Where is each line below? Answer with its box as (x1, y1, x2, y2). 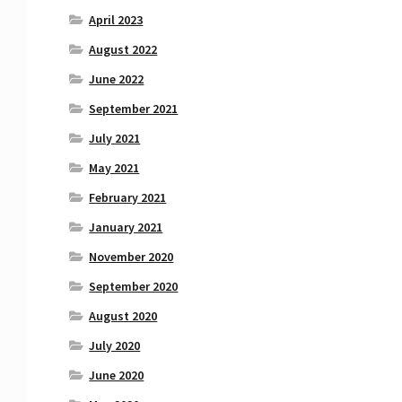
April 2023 (89, 12, 144, 29)
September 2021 (89, 100, 179, 118)
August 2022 (89, 41, 158, 58)
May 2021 (89, 160, 140, 177)
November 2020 (89, 249, 174, 266)
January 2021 (89, 219, 163, 236)
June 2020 (89, 367, 144, 384)
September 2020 (89, 278, 179, 295)
